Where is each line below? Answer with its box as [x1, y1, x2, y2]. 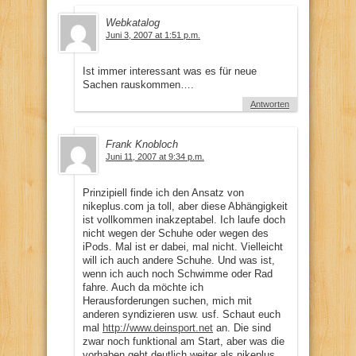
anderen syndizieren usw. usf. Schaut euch [83, 308, 281, 320]
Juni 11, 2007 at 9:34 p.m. [106, 151, 204, 161]
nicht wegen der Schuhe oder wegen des [83, 226, 269, 239]
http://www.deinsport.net [103, 321, 213, 334]
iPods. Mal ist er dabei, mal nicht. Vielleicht [83, 240, 283, 253]
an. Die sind [213, 321, 271, 334]
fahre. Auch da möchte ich [83, 281, 203, 293]
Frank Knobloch [106, 137, 178, 150]
